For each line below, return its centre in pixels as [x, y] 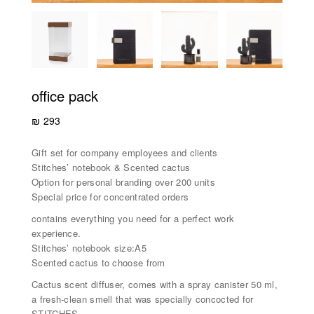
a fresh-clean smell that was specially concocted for [143, 299]
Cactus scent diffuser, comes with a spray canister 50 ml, [155, 284]
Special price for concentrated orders [110, 196]
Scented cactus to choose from [98, 262]
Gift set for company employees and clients [125, 152]
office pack [65, 95]
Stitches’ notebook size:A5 [89, 247]
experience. [56, 233]
